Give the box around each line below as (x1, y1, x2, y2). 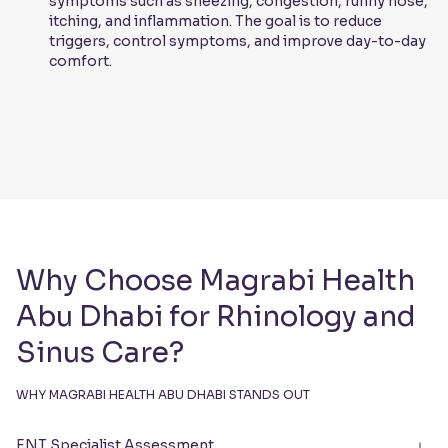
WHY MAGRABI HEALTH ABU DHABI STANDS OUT (16, 387, 310, 403)
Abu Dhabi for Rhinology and (16, 299, 416, 335)
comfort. (49, 52, 112, 71)
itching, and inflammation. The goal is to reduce (49, 12, 382, 31)
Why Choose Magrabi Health (16, 263, 415, 299)
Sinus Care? (16, 335, 184, 371)
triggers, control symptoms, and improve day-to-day (49, 32, 426, 51)
